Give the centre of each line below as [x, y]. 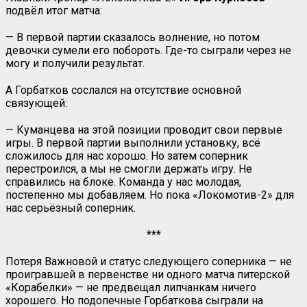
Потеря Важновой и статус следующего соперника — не [149, 261]
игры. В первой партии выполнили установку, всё [133, 143]
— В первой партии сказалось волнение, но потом [133, 37]
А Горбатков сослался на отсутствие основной [123, 90]
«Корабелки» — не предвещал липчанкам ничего [131, 287]
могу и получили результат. [75, 63]
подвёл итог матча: [54, 10]
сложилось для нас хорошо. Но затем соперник [127, 156]
